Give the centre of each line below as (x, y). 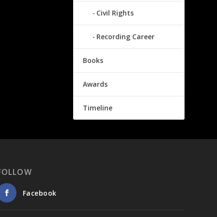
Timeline (97, 108)
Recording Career (125, 37)
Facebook (39, 193)
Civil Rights (115, 13)
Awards (95, 84)
